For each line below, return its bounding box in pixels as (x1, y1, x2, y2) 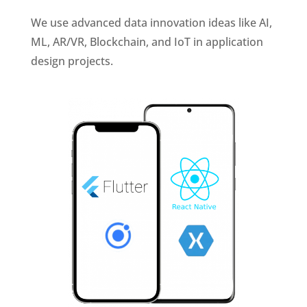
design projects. (30, 53, 113, 69)
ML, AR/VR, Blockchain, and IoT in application (30, 34, 263, 49)
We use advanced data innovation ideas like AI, (30, 14, 272, 30)
